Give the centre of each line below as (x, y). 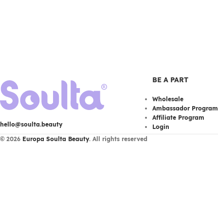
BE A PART (170, 80)
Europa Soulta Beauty (56, 139)
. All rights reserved (118, 139)
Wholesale (168, 99)
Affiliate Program (178, 118)
